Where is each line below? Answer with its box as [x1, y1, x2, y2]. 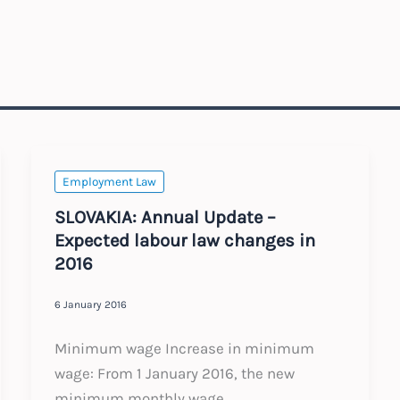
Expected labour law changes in [54, 229, 315, 251]
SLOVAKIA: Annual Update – [54, 205, 276, 228]
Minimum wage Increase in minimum [54, 338, 314, 357]
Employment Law [62, 175, 156, 189]
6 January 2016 [54, 298, 127, 312]
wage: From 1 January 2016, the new [54, 363, 295, 382]
